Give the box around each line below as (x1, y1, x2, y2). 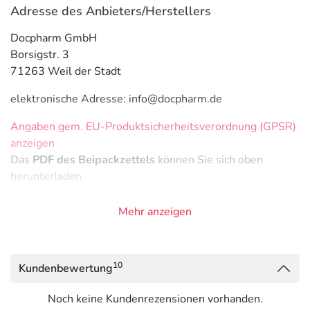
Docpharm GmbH (10, 30, 97, 46)
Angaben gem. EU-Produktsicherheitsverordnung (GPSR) (10, 119, 296, 134)
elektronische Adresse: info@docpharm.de (10, 91, 222, 107)
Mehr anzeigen (118, 204, 192, 219)
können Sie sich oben (155, 152, 263, 167)
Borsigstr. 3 (10, 47, 69, 62)
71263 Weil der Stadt (10, 64, 121, 79)
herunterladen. (10, 169, 84, 184)
